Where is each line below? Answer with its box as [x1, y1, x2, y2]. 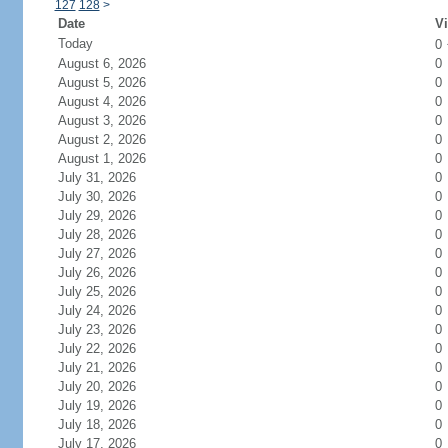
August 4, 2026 [57, 94, 146, 109]
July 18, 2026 [57, 417, 136, 432]
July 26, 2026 [57, 265, 136, 280]
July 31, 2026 [57, 170, 136, 185]
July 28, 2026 [57, 227, 136, 242]
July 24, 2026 [57, 303, 136, 318]
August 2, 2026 [57, 132, 146, 147]
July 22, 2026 [57, 341, 136, 356]
